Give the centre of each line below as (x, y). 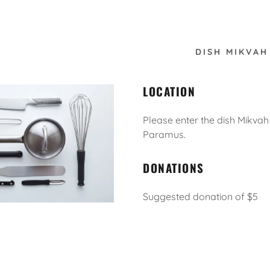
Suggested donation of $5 (201, 196)
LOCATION (169, 91)
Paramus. (165, 134)
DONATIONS (174, 168)
